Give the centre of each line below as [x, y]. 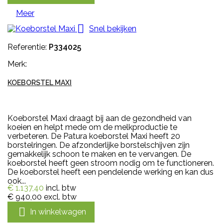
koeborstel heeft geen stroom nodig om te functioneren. [111, 163]
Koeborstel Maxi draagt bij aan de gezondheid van [100, 118]
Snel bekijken [113, 28]
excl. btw [60, 197]
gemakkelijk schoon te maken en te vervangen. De [99, 154]
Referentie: [28, 47]
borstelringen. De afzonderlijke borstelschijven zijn [99, 145]
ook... [17, 181]
